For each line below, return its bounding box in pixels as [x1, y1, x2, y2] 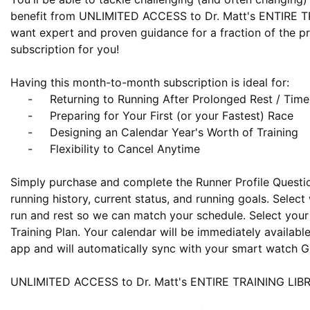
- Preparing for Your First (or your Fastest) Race [10, 109, 28, 122]
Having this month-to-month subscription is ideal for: [10, 75, 289, 89]
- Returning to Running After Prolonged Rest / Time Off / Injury [10, 92, 28, 106]
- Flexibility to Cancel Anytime [10, 142, 28, 156]
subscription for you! [10, 42, 119, 56]
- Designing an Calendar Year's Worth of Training [10, 125, 28, 139]
